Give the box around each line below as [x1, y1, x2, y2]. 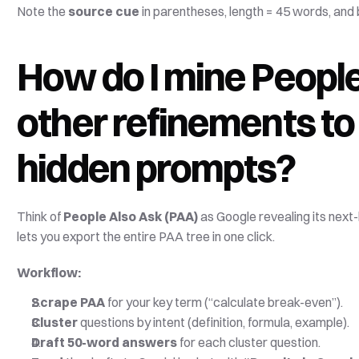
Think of [17, 208, 64, 224]
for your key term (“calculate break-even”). [105, 294, 344, 310]
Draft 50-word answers [31, 334, 178, 350]
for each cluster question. [177, 334, 321, 350]
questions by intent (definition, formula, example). [78, 314, 350, 330]
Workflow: [17, 264, 82, 280]
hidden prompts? [17, 144, 296, 192]
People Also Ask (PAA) [63, 208, 199, 224]
